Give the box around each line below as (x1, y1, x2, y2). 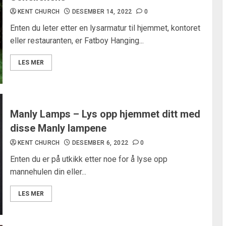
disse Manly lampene (10, 122, 106, 134)
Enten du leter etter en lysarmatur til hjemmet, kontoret (10, 23, 200, 33)
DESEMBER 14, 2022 (72, 8, 132, 15)
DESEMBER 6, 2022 (72, 139, 129, 146)
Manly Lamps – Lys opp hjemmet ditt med (10, 108, 200, 120)
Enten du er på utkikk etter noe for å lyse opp (10, 154, 167, 164)
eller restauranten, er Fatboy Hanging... (10, 36, 144, 45)
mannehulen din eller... (10, 167, 86, 177)
